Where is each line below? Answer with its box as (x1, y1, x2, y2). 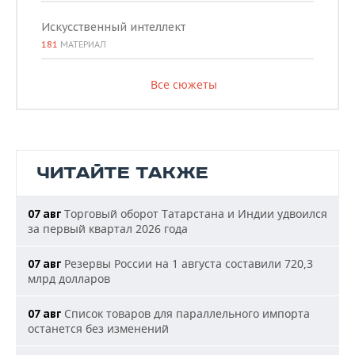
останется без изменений (28, 321, 169, 336)
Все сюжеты (150, 77, 217, 92)
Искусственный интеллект (41, 20, 185, 34)
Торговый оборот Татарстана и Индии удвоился (61, 206, 327, 221)
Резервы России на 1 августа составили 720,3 (61, 256, 313, 271)
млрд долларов (28, 271, 110, 286)
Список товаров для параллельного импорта (61, 306, 310, 321)
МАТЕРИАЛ (58, 39, 106, 50)
